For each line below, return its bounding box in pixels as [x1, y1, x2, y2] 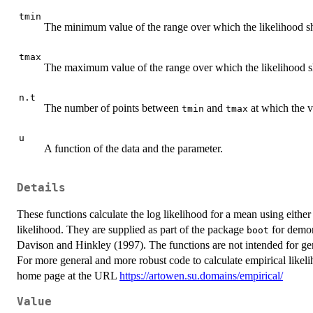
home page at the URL [17, 269, 119, 282]
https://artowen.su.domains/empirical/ [119, 269, 283, 282]
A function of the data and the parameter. [44, 143, 223, 155]
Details [17, 181, 66, 194]
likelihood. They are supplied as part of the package [17, 223, 247, 235]
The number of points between [44, 102, 182, 115]
